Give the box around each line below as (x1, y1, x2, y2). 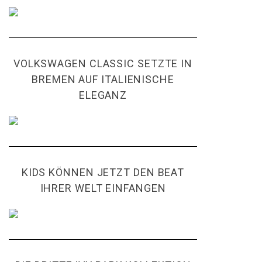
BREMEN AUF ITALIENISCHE (32, 73, 174, 85)
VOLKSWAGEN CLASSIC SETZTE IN (13, 57, 193, 70)
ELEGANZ (78, 89, 127, 101)
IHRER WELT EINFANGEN (40, 182, 166, 194)
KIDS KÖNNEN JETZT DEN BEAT (21, 166, 185, 178)
